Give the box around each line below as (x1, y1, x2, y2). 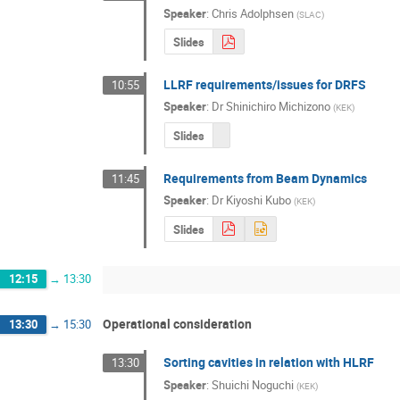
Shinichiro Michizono (226, 98, 331, 115)
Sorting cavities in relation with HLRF (163, 354, 375, 371)
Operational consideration (103, 315, 252, 333)
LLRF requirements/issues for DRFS (163, 75, 367, 93)
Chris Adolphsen (212, 4, 295, 21)
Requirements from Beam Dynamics (163, 169, 368, 187)
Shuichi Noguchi (212, 376, 295, 393)
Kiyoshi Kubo (226, 192, 292, 209)
